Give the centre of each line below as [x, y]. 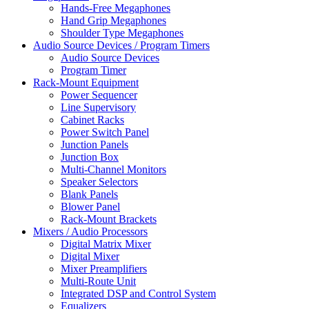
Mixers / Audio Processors [90, 232]
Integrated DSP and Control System [138, 294]
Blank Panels [89, 195]
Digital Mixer [90, 257]
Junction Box [90, 157]
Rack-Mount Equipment [86, 83]
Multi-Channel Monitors [113, 170]
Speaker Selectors [99, 182]
